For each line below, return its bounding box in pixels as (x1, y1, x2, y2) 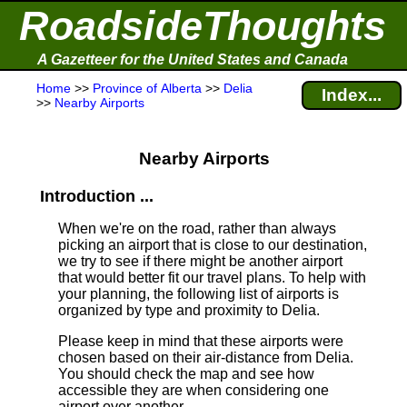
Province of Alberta (93, 81, 202, 95)
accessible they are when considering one (58, 382, 329, 398)
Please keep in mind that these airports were (58, 333, 343, 349)
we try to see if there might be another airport (58, 253, 342, 269)
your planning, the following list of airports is (58, 286, 339, 302)
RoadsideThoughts (19, 3, 386, 49)
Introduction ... (40, 187, 154, 205)
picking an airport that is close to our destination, (58, 237, 367, 253)
